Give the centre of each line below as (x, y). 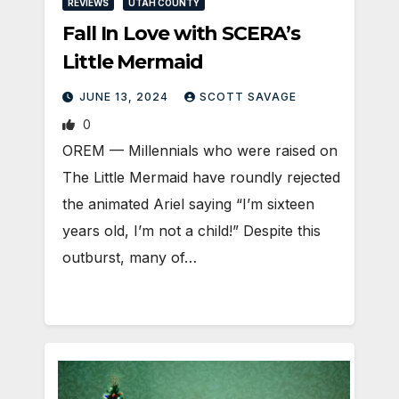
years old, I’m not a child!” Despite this (191, 230)
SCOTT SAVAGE (248, 96)
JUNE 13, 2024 (126, 96)
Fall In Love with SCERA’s (181, 33)
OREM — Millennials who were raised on (200, 150)
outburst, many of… (130, 257)
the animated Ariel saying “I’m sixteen (188, 204)
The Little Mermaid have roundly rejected (201, 177)
